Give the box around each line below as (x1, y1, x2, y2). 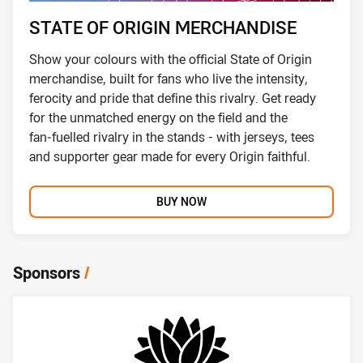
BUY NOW (156, 194, 207, 210)
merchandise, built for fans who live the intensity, (28, 70, 308, 88)
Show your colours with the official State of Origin (28, 50, 312, 69)
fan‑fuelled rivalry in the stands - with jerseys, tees (28, 128, 314, 147)
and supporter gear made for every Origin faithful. (28, 147, 310, 166)
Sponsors (13, 261, 80, 284)
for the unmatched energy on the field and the (28, 109, 288, 127)
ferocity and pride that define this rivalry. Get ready (28, 89, 316, 108)
